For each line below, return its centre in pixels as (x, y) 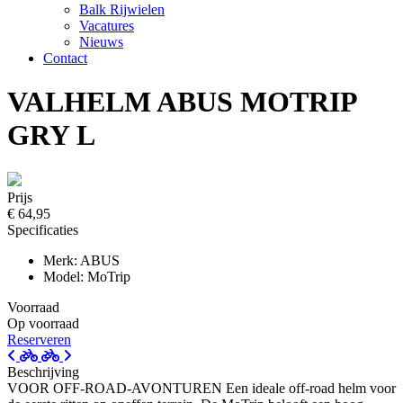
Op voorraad (43, 323)
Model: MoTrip (87, 276)
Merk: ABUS (81, 260)
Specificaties (43, 229)
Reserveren (39, 339)
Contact (65, 58)
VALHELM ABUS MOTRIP (182, 102)
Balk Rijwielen (122, 9)
